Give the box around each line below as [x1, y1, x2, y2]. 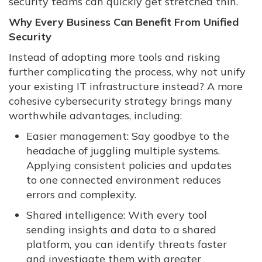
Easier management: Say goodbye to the [26, 129, 229, 143]
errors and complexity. [26, 188, 136, 202]
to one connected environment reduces [26, 173, 221, 187]
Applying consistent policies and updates [26, 158, 232, 173]
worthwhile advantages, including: [9, 109, 182, 123]
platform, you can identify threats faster [26, 237, 227, 251]
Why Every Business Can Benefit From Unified [9, 15, 239, 29]
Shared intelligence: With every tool [26, 208, 207, 222]
